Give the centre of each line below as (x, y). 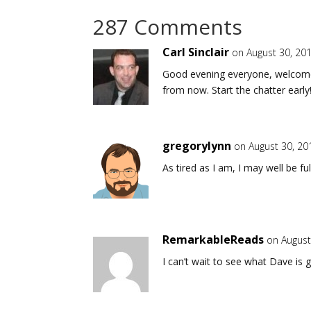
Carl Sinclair (196, 52)
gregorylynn (197, 145)
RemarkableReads (213, 239)
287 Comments (168, 26)
